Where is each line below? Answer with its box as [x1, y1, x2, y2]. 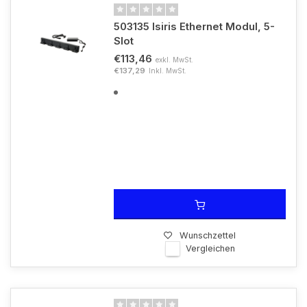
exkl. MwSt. [156, 56, 193, 64]
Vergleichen [185, 243, 235, 254]
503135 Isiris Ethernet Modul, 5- [114, 20, 275, 33]
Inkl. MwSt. [149, 66, 186, 75]
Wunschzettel [180, 230, 236, 241]
